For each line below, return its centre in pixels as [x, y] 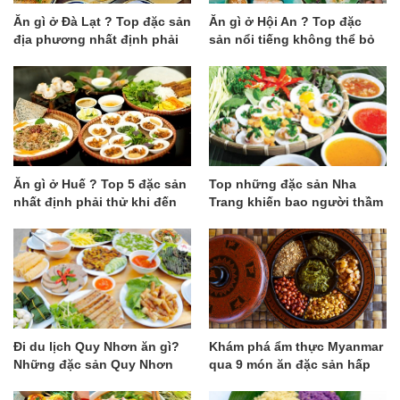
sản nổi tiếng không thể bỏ [292, 39]
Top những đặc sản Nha [283, 183]
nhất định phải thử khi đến [95, 201]
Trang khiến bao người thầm [296, 201]
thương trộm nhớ [262, 219]
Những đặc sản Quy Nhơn [93, 364]
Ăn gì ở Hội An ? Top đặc [285, 21]
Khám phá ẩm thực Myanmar [296, 346]
